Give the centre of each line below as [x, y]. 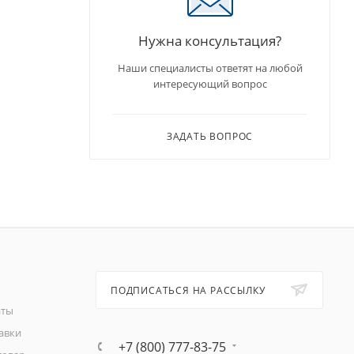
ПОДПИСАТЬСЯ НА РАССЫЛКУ [188, 291]
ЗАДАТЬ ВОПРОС [210, 136]
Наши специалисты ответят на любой [210, 68]
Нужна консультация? [210, 40]
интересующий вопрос [210, 83]
